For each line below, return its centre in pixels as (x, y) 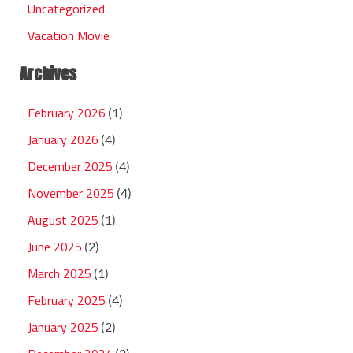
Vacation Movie (69, 36)
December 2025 (70, 167)
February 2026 (67, 113)
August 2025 (63, 220)
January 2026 (63, 140)
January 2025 (63, 327)
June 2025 (55, 247)
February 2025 (67, 301)
